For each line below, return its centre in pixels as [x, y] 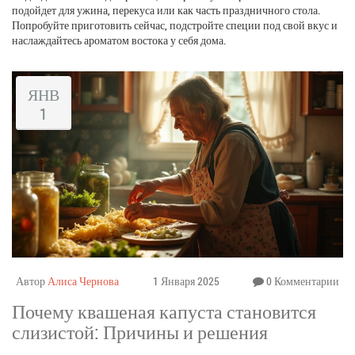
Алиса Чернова [83, 281]
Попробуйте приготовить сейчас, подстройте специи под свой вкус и [175, 25]
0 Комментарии [302, 281]
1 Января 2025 [186, 281]
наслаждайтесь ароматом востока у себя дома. [119, 40]
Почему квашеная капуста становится [164, 311]
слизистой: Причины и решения [140, 332]
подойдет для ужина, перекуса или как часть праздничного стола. [166, 10]
